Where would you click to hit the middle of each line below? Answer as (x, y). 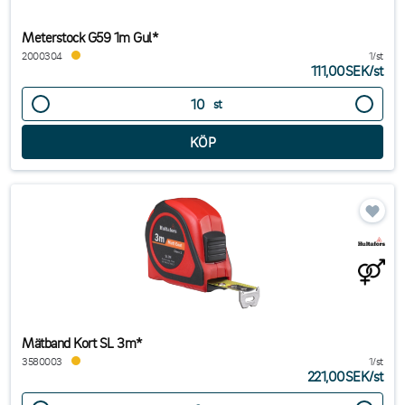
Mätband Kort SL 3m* (82, 343)
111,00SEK (340, 71)
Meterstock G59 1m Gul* (90, 37)
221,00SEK (338, 376)
